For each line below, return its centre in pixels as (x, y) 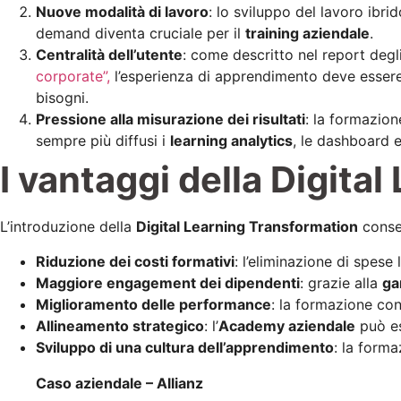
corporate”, (73, 77)
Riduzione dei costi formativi (135, 261)
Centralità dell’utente (109, 55)
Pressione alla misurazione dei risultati (171, 119)
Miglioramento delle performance (154, 304)
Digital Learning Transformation (247, 227)
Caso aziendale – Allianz (119, 383)
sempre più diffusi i (103, 141)
